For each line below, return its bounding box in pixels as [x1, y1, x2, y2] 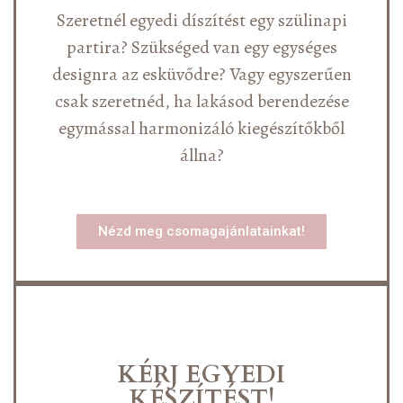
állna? [179, 143, 224, 168]
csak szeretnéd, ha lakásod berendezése [54, 89, 349, 114]
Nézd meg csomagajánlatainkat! [98, 223, 305, 240]
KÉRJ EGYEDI [118, 358, 285, 392]
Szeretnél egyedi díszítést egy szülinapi [56, 8, 347, 33]
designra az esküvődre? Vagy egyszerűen [51, 62, 352, 87]
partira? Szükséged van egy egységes [66, 35, 337, 60]
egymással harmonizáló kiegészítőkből [58, 116, 345, 141]
